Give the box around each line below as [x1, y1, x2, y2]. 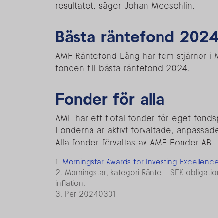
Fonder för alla [55, 88, 164, 109]
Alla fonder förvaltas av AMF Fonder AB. [55, 136, 214, 148]
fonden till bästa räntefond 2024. [55, 62, 190, 73]
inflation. [55, 178, 85, 188]
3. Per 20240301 [55, 188, 115, 199]
